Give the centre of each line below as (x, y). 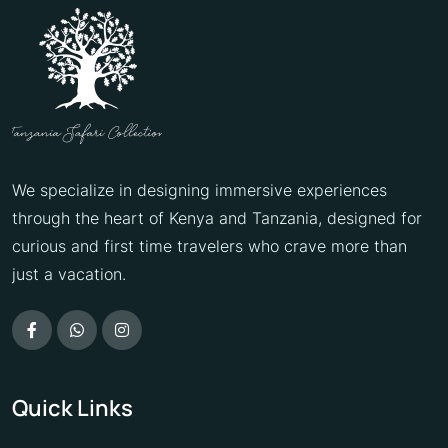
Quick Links (72, 408)
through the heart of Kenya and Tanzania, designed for (217, 217)
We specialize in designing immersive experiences (199, 189)
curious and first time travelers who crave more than (209, 245)
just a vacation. (69, 273)
